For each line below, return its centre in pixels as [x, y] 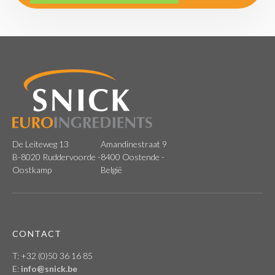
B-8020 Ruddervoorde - [56, 157]
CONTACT [39, 234]
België [111, 170]
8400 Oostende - [133, 157]
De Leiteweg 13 [41, 144]
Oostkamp [32, 170]
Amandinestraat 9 [134, 144]
